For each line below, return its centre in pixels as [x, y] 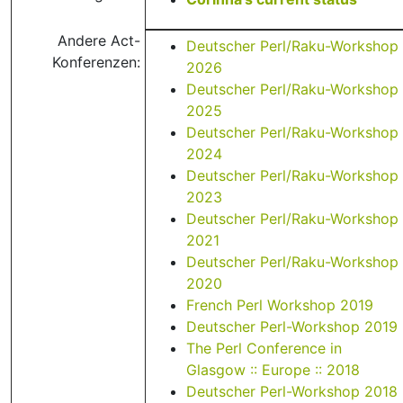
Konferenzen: [96, 62]
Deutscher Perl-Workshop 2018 [292, 391]
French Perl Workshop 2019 [280, 305]
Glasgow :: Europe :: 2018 [273, 370]
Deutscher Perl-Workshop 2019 [292, 327]
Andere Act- [99, 40]
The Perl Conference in [264, 348]
